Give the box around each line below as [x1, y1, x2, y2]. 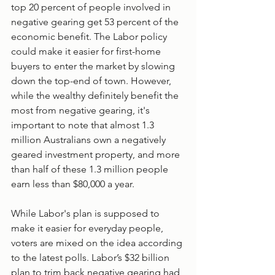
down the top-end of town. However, [11, 74, 174, 87]
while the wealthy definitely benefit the [11, 89, 181, 101]
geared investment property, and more [11, 148, 182, 160]
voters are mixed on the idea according [11, 236, 185, 249]
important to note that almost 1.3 [11, 118, 157, 131]
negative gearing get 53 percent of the [11, 15, 181, 28]
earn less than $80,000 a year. [11, 177, 134, 190]
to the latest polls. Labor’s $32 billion [11, 251, 172, 263]
